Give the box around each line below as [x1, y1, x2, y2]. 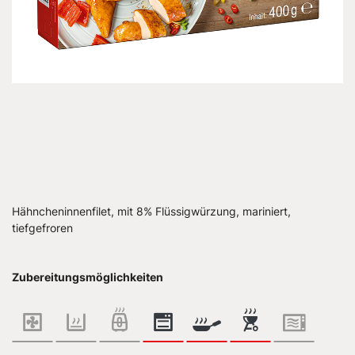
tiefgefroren [12, 221, 73, 235]
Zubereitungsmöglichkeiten [12, 270, 163, 284]
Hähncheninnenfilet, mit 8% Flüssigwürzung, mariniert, [12, 204, 291, 218]
